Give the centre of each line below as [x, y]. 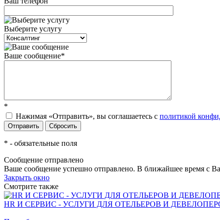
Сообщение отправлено [44, 160]
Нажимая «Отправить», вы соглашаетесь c [87, 116]
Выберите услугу [33, 29]
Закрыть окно [27, 178]
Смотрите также [31, 187]
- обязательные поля [42, 143]
